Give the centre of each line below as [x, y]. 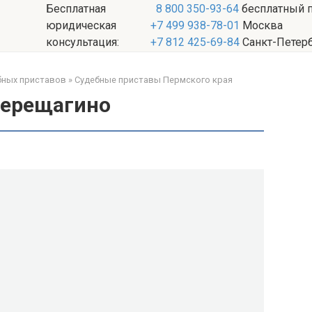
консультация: [82, 42]
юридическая [81, 25]
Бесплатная [76, 9]
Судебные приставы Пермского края [154, 80]
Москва [261, 25]
